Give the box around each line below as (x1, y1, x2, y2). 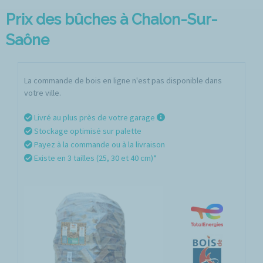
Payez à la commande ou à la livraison (32, 139, 165, 150)
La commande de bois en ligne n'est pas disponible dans (24, 75, 222, 86)
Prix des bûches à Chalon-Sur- (6, 11, 218, 28)
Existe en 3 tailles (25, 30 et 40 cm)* (32, 153, 157, 163)
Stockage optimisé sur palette (32, 126, 141, 136)
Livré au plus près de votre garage (32, 112, 157, 123)
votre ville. (24, 87, 61, 98)
